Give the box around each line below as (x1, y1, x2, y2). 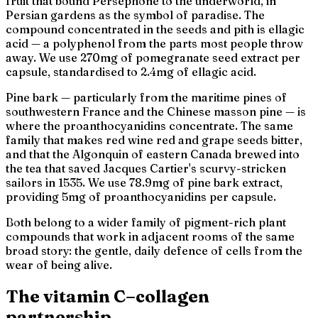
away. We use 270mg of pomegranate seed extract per (6, 50, 300, 65)
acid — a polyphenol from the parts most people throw (6, 35, 303, 50)
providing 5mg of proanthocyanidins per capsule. (6, 189, 276, 204)
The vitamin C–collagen (6, 285, 209, 307)
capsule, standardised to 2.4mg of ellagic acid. (6, 64, 256, 79)
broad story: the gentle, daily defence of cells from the (6, 243, 302, 258)
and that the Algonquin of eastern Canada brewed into (6, 146, 300, 161)
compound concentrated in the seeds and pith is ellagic (6, 21, 305, 36)
